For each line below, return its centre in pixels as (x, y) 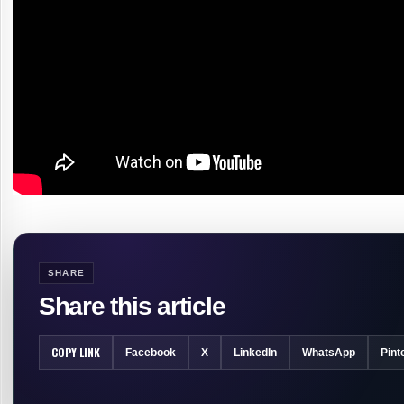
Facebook (151, 352)
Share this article (132, 306)
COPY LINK (76, 352)
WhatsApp (329, 352)
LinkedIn (255, 352)
